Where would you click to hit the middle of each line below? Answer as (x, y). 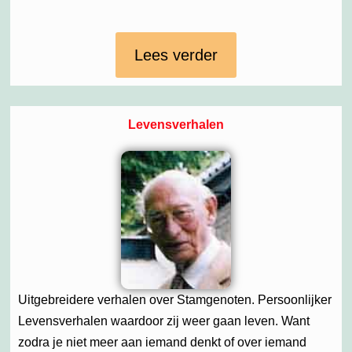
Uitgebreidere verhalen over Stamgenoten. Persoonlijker (175, 300)
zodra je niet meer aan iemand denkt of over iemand (162, 343)
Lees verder (176, 55)
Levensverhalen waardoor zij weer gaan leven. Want (164, 321)
